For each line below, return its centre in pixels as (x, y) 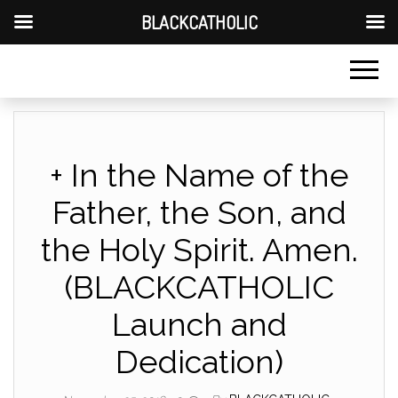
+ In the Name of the (199, 175)
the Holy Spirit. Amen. (199, 250)
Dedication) (199, 362)
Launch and (199, 324)
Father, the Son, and (199, 212)
